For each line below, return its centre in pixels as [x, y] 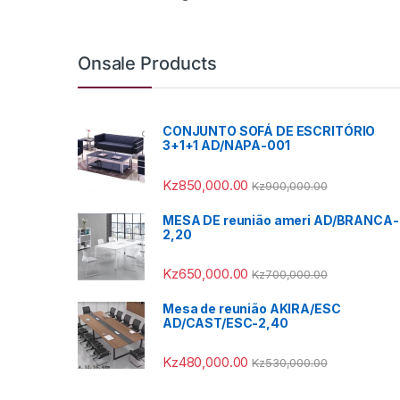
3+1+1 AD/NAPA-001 [226, 146]
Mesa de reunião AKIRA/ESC [252, 308]
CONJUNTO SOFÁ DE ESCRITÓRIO [269, 131]
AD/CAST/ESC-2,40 [225, 322]
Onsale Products [147, 64]
